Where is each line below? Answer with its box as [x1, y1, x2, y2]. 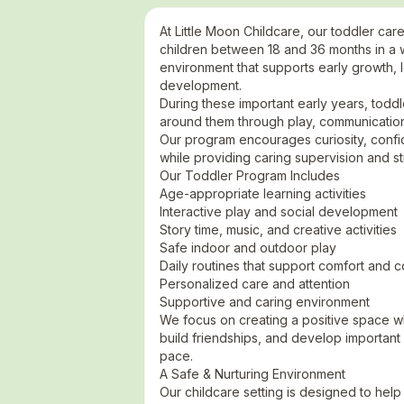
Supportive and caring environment [160, 294, 370, 309]
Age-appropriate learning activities [160, 186, 366, 201]
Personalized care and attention [160, 276, 350, 291]
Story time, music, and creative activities [160, 222, 397, 237]
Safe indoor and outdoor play [160, 240, 336, 255]
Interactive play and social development [160, 204, 398, 219]
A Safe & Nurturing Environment [160, 366, 345, 381]
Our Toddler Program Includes [160, 168, 340, 183]
